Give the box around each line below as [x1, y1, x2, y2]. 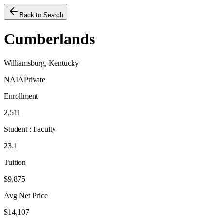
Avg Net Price [4, 191, 48, 200]
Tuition [4, 158, 26, 166]
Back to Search [19, 11, 63, 18]
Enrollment [4, 91, 38, 100]
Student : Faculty [4, 125, 56, 133]
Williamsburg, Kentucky [4, 58, 79, 67]
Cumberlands [4, 30, 95, 48]
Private [24, 75, 45, 84]
